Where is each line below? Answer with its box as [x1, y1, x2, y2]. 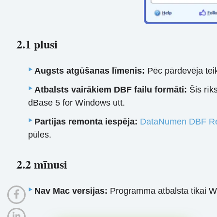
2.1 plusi [16, 35, 58, 52]
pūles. [28, 130, 52, 140]
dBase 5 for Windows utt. [28, 98, 125, 108]
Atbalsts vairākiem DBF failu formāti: [34, 85, 187, 95]
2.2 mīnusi [16, 155, 67, 172]
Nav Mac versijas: [34, 186, 108, 196]
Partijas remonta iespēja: [34, 117, 138, 127]
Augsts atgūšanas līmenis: [34, 66, 145, 76]
